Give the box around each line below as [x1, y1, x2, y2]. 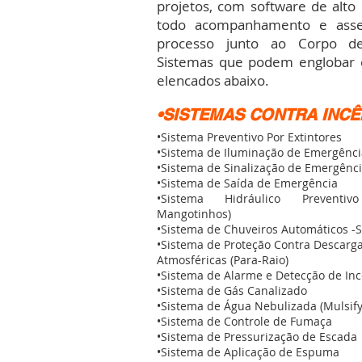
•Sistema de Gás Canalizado [157, 283, 310, 298]
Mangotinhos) [157, 206, 231, 221]
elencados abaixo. [157, 71, 269, 90]
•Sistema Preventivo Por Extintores [157, 129, 342, 145]
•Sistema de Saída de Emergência [157, 175, 338, 191]
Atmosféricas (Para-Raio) [157, 252, 288, 267]
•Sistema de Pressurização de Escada [157, 329, 357, 344]
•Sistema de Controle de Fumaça [157, 314, 332, 329]
